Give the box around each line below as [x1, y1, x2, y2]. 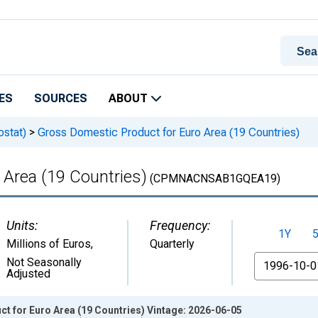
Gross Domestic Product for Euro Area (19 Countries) [35, 125, 300, 139]
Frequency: [150, 218, 210, 233]
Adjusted [6, 267, 50, 280]
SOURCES [34, 92, 87, 105]
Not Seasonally [6, 256, 82, 269]
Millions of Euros [6, 237, 91, 251]
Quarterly [150, 237, 194, 251]
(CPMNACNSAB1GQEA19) [147, 172, 280, 185]
